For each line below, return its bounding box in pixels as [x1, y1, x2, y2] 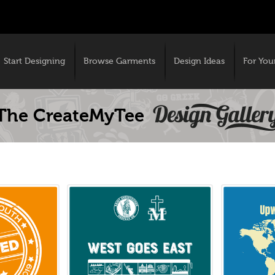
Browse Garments [83, 57, 155, 66]
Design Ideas [174, 57, 225, 66]
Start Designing [4, 57, 65, 66]
